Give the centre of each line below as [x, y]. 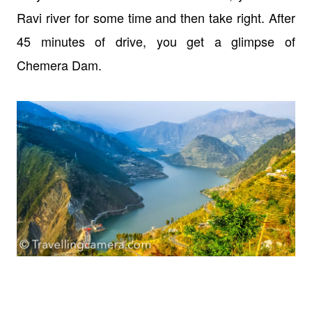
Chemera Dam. [61, 64]
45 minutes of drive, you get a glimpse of [156, 41]
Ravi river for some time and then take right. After [156, 17]
